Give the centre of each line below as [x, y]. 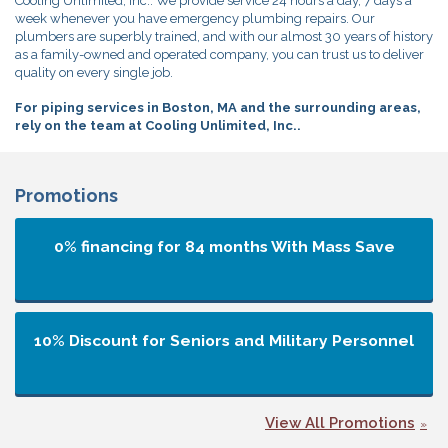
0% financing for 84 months [162, 246]
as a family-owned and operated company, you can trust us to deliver [219, 55]
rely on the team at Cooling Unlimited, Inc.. [158, 126]
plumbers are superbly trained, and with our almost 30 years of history [224, 37]
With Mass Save [332, 246]
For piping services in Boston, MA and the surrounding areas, [218, 108]
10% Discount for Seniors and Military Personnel [224, 340]
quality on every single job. [94, 73]
